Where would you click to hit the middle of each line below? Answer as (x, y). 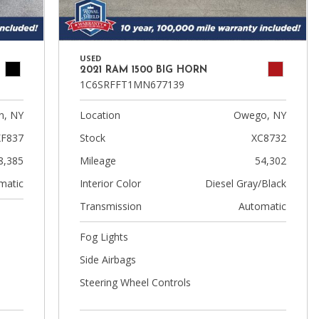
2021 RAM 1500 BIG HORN (143, 70)
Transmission (110, 206)
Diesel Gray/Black (245, 183)
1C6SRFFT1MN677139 (132, 84)
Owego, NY (260, 115)
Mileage (98, 161)
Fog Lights (104, 237)
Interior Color (110, 183)
